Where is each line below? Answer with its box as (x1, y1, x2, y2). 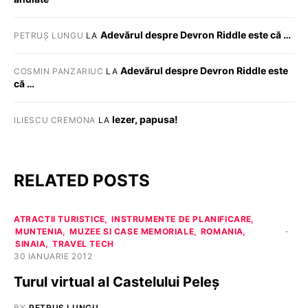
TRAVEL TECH (52, 239, 114, 249)
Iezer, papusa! (112, 113, 179, 125)
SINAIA (15, 239, 46, 249)
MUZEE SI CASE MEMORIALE (69, 226, 195, 236)
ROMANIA (200, 226, 244, 236)
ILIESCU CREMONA (14, 115, 96, 125)
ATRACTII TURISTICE (14, 214, 105, 224)
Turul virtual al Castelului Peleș (14, 274, 219, 290)
